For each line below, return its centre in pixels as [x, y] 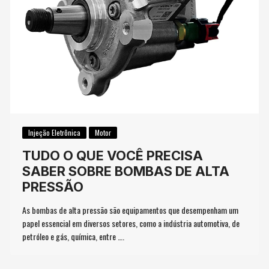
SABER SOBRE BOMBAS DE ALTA [126, 171]
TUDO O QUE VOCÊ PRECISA [113, 155]
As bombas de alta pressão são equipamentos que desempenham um [131, 210]
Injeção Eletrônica [55, 132]
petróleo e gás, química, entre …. [74, 236]
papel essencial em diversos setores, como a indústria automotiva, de [131, 223]
